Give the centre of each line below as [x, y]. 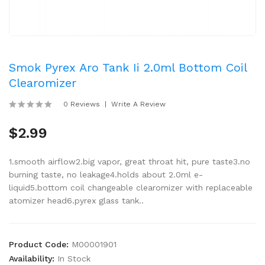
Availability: [33, 258]
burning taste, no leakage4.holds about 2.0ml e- [106, 174]
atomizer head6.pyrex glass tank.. [76, 201]
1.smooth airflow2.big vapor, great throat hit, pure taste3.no [130, 161]
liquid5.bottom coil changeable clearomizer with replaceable [131, 188]
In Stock [74, 258]
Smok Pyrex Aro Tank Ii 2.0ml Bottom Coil [128, 67]
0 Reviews [82, 104]
